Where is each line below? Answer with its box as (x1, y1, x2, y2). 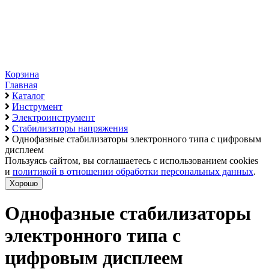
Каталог (12, 91, 45, 101)
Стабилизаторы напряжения (12, 123, 128, 133)
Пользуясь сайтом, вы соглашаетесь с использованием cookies (5, 156, 258, 166)
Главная (5, 80, 37, 90)
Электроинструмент (12, 112, 95, 122)
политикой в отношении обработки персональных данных (13, 166, 253, 177)
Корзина (5, 69, 39, 79)
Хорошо (10, 179, 38, 188)
